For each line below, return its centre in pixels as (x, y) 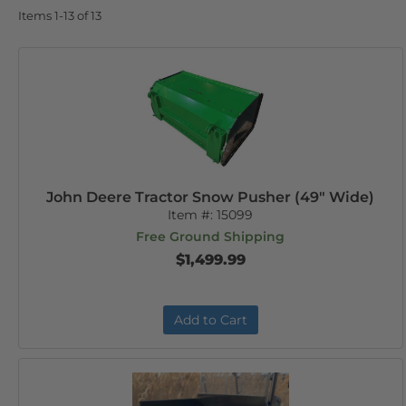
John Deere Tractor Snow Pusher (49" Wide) (211, 197)
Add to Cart (210, 320)
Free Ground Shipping (211, 237)
